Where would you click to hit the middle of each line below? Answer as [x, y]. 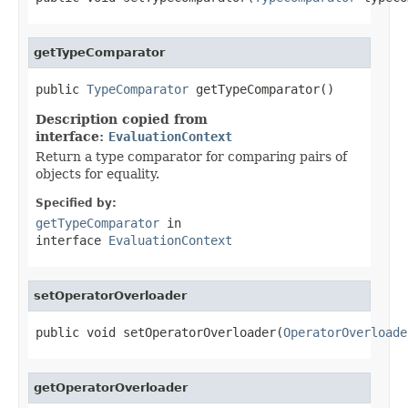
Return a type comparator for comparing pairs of [191, 156]
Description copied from [122, 119]
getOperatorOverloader [111, 387]
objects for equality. [97, 173]
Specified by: [76, 203]
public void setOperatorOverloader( [159, 332]
